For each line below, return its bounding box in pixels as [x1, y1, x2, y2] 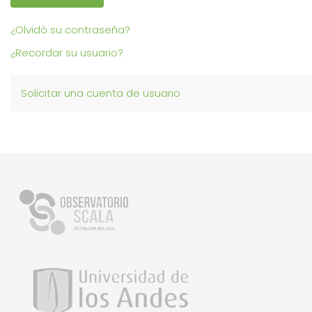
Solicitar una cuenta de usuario [21, 85, 180, 100]
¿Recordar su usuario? [10, 45, 123, 60]
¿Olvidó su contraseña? [10, 22, 130, 37]
